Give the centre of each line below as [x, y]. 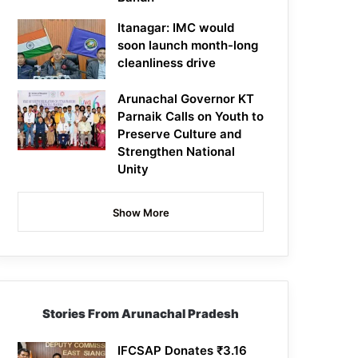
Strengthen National [177, 152]
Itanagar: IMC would [176, 28]
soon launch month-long [188, 46]
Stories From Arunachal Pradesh [141, 314]
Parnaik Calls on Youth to [191, 117]
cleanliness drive [167, 63]
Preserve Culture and [180, 134]
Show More [141, 213]
